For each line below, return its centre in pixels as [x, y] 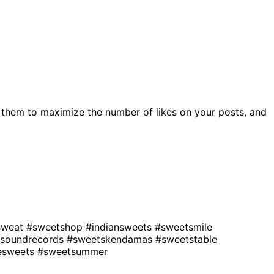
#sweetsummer [72, 251]
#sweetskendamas [111, 239]
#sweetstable [186, 239]
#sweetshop [56, 227]
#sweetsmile [183, 227]
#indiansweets [120, 227]
